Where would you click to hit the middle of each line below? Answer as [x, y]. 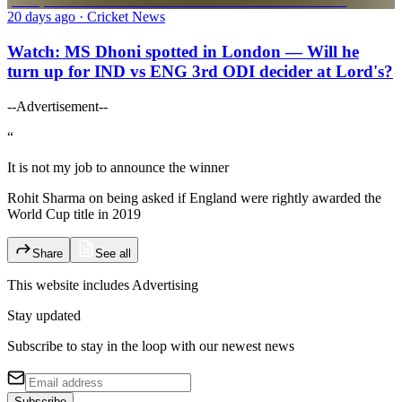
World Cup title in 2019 [74, 214]
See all [113, 253]
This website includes [68, 284]
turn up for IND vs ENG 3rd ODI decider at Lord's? [200, 72]
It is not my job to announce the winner [118, 167]
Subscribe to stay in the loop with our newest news [151, 345]
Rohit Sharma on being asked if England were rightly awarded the [194, 197]
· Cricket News [120, 17]
